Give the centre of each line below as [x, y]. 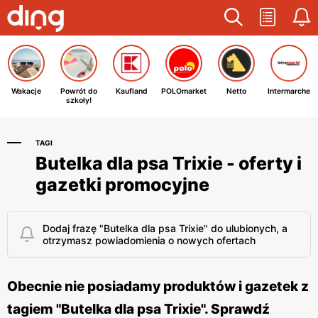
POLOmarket [184, 91]
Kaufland [131, 91]
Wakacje [26, 91]
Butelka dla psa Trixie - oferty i [169, 163]
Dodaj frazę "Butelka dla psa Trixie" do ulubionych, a [165, 228]
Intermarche [289, 91]
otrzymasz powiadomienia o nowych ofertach [149, 240]
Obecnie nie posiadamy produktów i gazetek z [158, 286]
